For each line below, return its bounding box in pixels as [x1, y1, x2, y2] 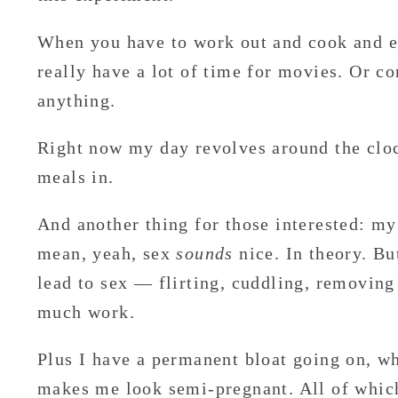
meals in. [37, 167, 115, 187]
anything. [37, 91, 116, 111]
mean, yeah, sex [37, 243, 177, 264]
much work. [37, 302, 136, 322]
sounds [176, 243, 234, 264]
